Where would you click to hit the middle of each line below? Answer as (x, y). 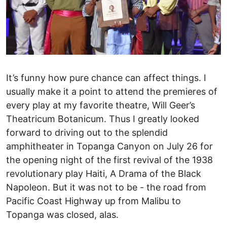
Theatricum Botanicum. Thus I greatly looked (103, 119)
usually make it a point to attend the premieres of (112, 92)
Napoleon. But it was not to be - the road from (106, 187)
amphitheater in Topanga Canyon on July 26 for (109, 146)
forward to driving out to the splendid (87, 133)
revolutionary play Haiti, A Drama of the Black (104, 174)
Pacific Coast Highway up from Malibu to (93, 201)
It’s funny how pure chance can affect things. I (106, 78)
